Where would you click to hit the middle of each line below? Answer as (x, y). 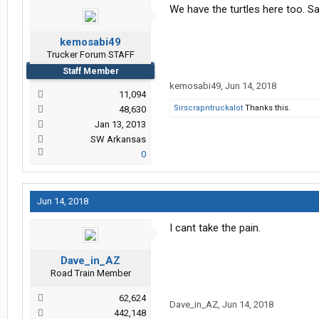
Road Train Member (90, 273)
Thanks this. (267, 108)
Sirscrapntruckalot (208, 108)
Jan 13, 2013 (120, 125)
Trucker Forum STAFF (90, 55)
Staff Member (90, 72)
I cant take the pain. (215, 228)
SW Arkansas (118, 140)
